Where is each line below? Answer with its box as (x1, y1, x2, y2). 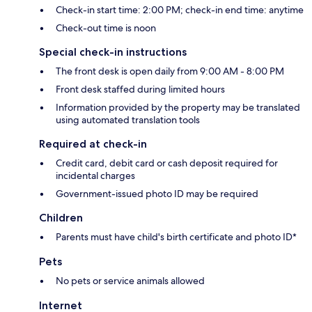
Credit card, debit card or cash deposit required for (56, 157, 278, 170)
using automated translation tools (56, 114, 200, 127)
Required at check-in (39, 137, 147, 151)
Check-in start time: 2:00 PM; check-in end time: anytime (56, 3, 304, 17)
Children (39, 211, 83, 225)
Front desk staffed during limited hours (56, 83, 225, 96)
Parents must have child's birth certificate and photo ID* (56, 231, 297, 244)
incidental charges (56, 169, 135, 182)
